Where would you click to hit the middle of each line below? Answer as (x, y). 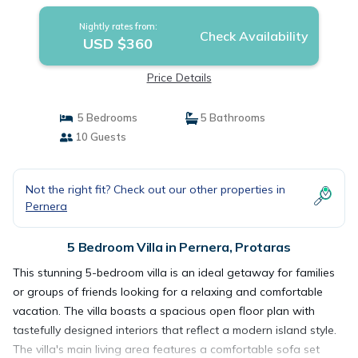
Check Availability (254, 36)
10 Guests (99, 137)
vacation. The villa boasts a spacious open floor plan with (164, 311)
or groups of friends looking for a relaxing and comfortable (168, 292)
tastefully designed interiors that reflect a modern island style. (175, 330)
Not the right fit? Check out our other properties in (155, 189)
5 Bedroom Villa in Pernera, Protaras (179, 247)
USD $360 (118, 44)
